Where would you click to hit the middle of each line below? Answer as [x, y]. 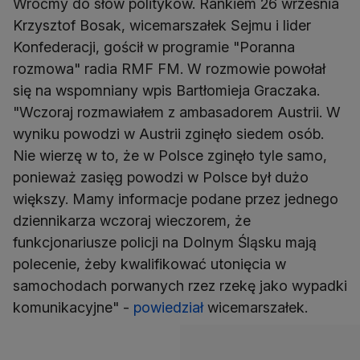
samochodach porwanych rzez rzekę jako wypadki [180, 286]
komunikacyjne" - [73, 308]
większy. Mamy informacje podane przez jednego [176, 199]
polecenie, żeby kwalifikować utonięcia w [149, 264]
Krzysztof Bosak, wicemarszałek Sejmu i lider [162, 26]
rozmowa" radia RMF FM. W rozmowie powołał [169, 69]
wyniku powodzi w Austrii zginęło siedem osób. [168, 134]
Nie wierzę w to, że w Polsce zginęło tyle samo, [170, 156]
